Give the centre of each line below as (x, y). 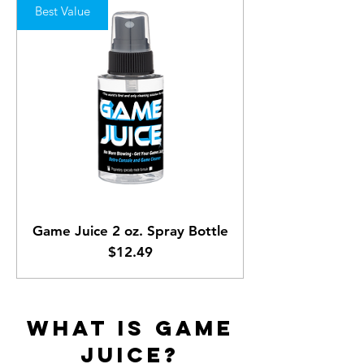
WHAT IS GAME (130, 328)
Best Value (63, 11)
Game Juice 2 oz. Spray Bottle (130, 231)
